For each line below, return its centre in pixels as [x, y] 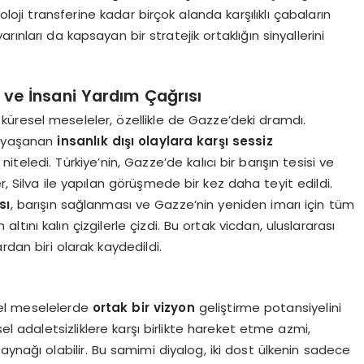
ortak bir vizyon [143, 308]
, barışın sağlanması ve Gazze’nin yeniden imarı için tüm [182, 204]
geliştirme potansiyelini [268, 308]
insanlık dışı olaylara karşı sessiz [165, 141]
